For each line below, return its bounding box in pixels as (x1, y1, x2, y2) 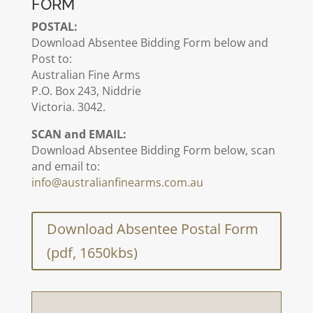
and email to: (31, 159, 100, 174)
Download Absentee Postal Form (46, 219, 259, 238)
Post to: (31, 51, 72, 66)
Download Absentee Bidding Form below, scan (31, 143, 275, 158)
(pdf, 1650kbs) (46, 243, 138, 262)
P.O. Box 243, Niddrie (31, 83, 141, 99)
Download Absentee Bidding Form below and (31, 35, 268, 50)
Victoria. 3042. (31, 99, 105, 115)
